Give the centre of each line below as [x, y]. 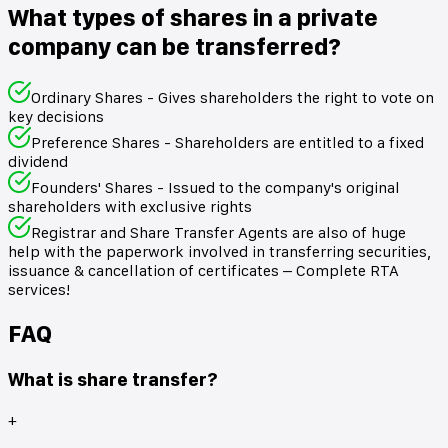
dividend [38, 162]
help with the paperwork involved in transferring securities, [219, 252]
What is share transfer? [112, 379]
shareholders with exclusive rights [130, 207]
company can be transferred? [174, 47]
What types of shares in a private [193, 18]
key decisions [56, 117]
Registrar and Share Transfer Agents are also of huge [218, 233]
